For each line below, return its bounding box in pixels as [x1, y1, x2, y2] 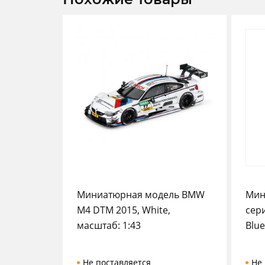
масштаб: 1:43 [77, 219, 141, 232]
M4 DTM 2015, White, [77, 203, 170, 216]
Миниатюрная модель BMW [77, 188, 205, 201]
